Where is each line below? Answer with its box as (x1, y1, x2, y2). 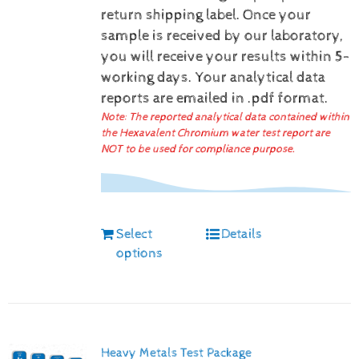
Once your (242, 6, 311, 24)
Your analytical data (195, 68, 325, 87)
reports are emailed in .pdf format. (100, 89, 329, 107)
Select (115, 225, 152, 242)
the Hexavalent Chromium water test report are (100, 126, 330, 139)
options (115, 244, 163, 261)
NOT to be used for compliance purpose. (100, 142, 295, 155)
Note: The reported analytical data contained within (100, 110, 349, 123)
